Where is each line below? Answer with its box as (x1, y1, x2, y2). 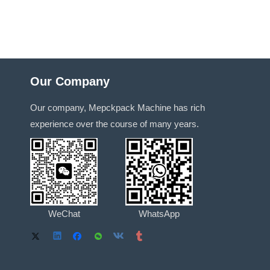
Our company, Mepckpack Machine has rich (30, 102, 205, 113)
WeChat (48, 209, 80, 219)
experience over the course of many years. (30, 119, 199, 129)
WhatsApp (139, 209, 180, 219)
